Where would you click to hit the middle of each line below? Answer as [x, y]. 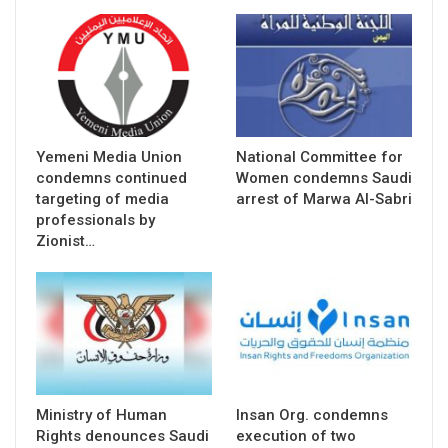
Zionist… [65, 241]
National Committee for [319, 157]
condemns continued [111, 178]
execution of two [296, 436]
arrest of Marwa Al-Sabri [324, 199]
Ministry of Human [101, 415]
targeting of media [102, 199]
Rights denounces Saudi [122, 436]
